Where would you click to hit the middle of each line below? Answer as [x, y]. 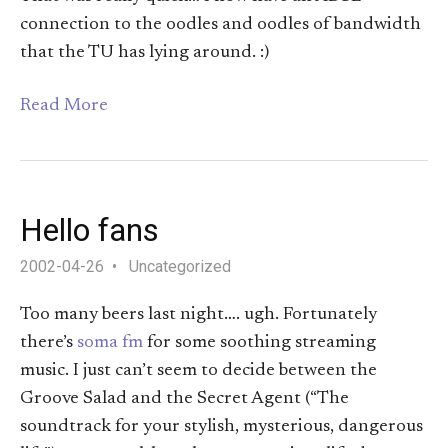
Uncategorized [180, 267]
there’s [48, 343]
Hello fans [89, 230]
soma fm [110, 343]
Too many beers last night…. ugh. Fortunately [198, 315]
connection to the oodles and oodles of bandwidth [220, 24]
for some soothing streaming [259, 343]
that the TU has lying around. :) [144, 52]
